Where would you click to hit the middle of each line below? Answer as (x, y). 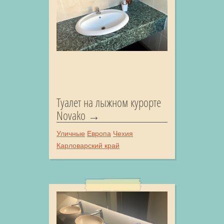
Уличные (71, 133)
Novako (71, 115)
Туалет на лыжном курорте (109, 102)
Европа (99, 133)
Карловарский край (88, 145)
